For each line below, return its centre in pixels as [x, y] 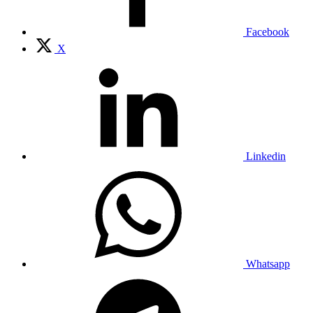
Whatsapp [268, 263]
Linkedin [266, 156]
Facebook [268, 31]
